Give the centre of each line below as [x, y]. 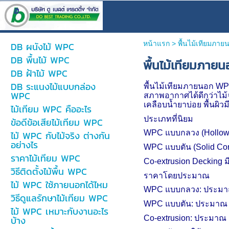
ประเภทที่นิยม [168, 119]
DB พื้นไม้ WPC [40, 60]
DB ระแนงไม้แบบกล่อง [53, 87]
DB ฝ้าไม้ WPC [39, 73]
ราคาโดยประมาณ [176, 176]
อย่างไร [24, 145]
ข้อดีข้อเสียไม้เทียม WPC [56, 122]
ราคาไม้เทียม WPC [45, 158]
